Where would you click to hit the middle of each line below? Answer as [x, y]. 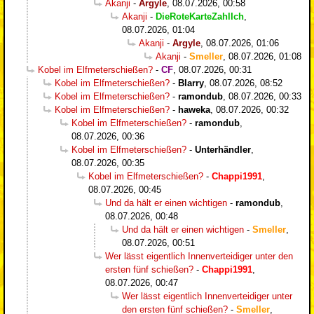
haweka [194, 109]
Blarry [191, 83]
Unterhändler [223, 149]
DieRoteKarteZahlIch [200, 16]
